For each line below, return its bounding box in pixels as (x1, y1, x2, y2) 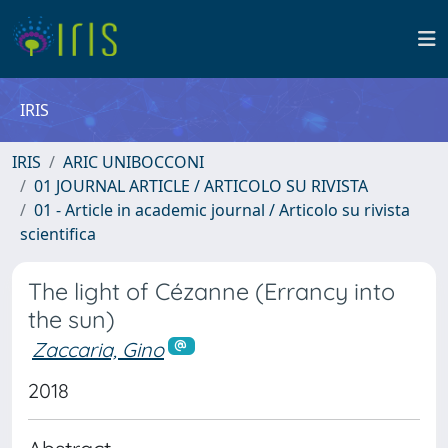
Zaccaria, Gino (32, 337, 164, 362)
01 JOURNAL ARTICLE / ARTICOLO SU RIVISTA (34, 175, 368, 197)
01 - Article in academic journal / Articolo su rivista (34, 199, 410, 221)
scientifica (20, 223, 96, 245)
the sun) (28, 305, 115, 334)
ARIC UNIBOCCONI (63, 151, 204, 173)
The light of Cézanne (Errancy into (28, 277, 395, 306)
